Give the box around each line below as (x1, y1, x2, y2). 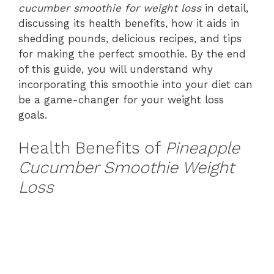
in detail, (201, 1, 248, 14)
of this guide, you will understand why (18, 62, 213, 75)
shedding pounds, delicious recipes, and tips (18, 32, 242, 45)
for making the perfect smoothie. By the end (18, 47, 246, 60)
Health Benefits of (18, 138, 165, 158)
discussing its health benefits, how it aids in (18, 17, 240, 29)
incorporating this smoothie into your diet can (18, 78, 253, 91)
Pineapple (165, 138, 240, 158)
